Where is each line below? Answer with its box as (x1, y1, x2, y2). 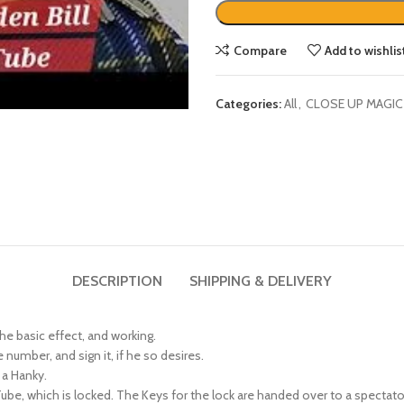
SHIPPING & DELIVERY (189, 256, 332, 274)
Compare (233, 25, 287, 42)
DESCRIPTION (72, 256, 162, 274)
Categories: (216, 79, 281, 96)
